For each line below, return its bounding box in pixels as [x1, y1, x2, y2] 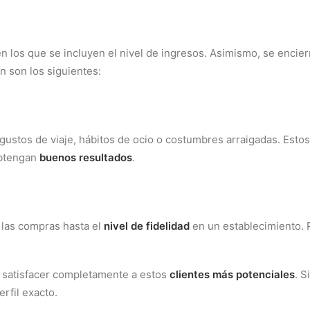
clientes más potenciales [170, 268, 295, 281]
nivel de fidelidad [104, 219, 190, 232]
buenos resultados [39, 151, 132, 164]
